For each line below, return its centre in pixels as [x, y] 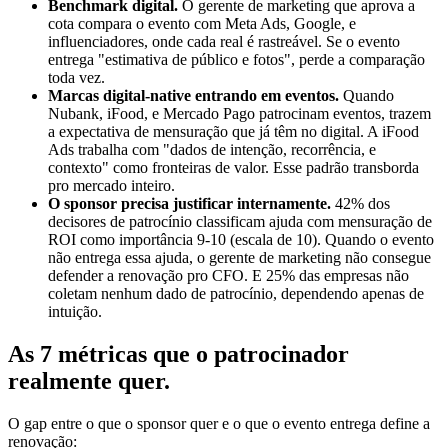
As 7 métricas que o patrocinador [178, 354]
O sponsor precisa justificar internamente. [189, 204]
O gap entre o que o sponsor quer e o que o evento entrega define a [219, 424]
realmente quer [86, 381]
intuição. [75, 312]
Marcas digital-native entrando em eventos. [193, 96]
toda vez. [76, 78]
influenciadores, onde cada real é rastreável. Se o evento [224, 42]
